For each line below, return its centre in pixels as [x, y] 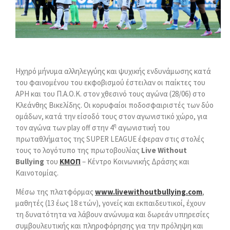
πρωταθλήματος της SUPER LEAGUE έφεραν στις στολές [110, 139]
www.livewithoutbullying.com [149, 192]
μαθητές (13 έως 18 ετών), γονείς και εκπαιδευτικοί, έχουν [110, 203]
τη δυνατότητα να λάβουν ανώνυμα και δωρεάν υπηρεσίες [112, 214]
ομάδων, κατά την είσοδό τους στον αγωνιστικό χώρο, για [111, 116]
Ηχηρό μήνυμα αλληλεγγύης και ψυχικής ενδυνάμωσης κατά [113, 71]
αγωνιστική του [143, 128]
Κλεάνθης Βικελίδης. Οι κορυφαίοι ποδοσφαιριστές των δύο [114, 105]
